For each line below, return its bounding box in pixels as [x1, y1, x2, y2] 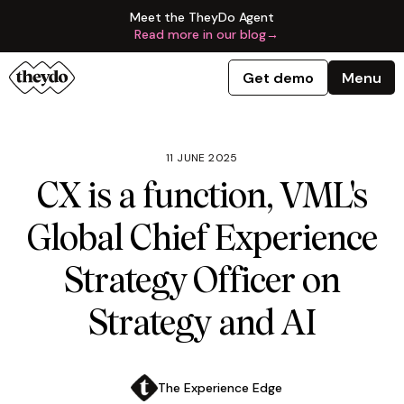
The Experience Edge [158, 380, 282, 396]
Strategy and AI [88, 309, 316, 342]
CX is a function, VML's [36, 182, 368, 215]
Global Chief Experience [26, 225, 378, 257]
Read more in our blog [134, 26, 266, 42]
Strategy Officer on [63, 267, 341, 299]
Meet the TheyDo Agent [129, 9, 275, 25]
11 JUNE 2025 [166, 151, 238, 165]
